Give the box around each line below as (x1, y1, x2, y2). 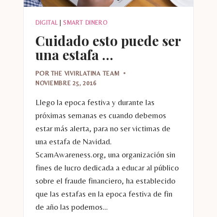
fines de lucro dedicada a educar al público (35, 162, 179, 172)
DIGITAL (35, 19, 58, 27)
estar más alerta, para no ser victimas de (35, 123, 170, 133)
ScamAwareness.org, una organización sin (35, 149, 175, 159)
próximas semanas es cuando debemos (35, 110, 166, 120)
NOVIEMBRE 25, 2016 (35, 79, 96, 87)
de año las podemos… (35, 201, 108, 212)
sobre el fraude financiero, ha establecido (35, 175, 175, 186)
